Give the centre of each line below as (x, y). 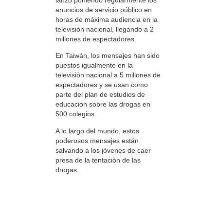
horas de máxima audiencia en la (107, 19)
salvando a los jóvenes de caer (103, 150)
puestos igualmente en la (94, 65)
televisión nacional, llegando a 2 (105, 29)
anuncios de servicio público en (104, 9)
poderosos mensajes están (97, 140)
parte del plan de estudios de (100, 95)
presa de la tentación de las (98, 160)
